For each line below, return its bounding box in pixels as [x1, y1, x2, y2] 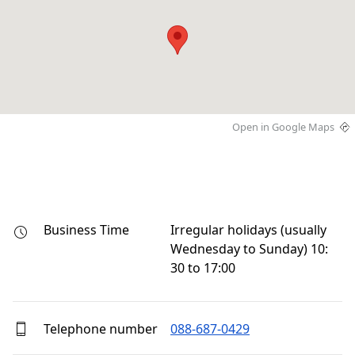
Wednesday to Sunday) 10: [170, 240, 328, 258]
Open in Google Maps [232, 119, 335, 134]
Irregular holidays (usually [170, 221, 326, 239]
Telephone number [40, 319, 158, 338]
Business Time [40, 221, 129, 239]
